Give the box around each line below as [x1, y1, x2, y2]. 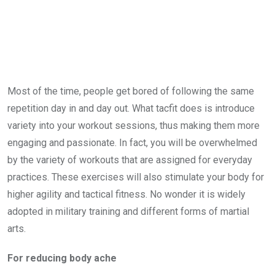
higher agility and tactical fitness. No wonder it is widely [7, 188, 246, 201]
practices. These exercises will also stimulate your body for [7, 171, 264, 184]
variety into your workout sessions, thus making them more [7, 120, 260, 132]
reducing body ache [23, 252, 117, 265]
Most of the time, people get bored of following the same [7, 85, 254, 98]
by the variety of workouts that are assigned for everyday [7, 154, 252, 166]
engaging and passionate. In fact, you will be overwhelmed [7, 137, 257, 149]
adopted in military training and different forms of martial [7, 206, 249, 218]
